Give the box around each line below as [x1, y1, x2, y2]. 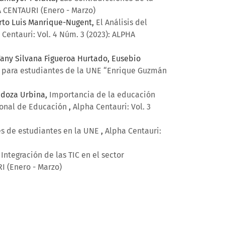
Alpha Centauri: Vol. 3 [73, 102, 151, 112]
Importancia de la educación [49, 90, 155, 100]
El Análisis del [96, 18, 147, 28]
